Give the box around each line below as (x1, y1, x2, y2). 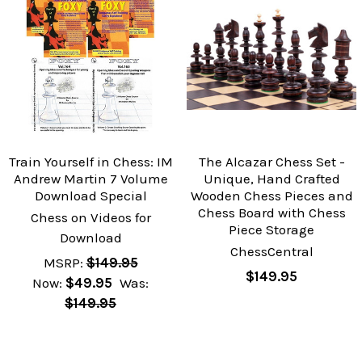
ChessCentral (229, 243, 314, 260)
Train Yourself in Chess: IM (8, 154, 173, 170)
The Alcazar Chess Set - (198, 154, 345, 170)
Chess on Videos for (30, 209, 151, 226)
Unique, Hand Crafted (203, 170, 340, 187)
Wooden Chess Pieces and (190, 187, 353, 204)
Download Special (34, 187, 147, 204)
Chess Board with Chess (197, 204, 346, 221)
